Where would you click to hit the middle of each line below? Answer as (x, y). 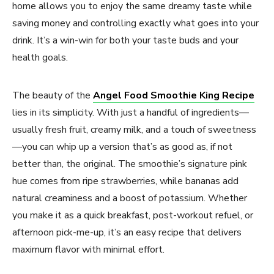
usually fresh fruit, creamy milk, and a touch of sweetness (134, 129)
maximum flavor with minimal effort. (88, 249)
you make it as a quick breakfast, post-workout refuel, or (133, 215)
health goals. (40, 57)
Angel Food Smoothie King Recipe (174, 95)
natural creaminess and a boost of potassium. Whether (130, 198)
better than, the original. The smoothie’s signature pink (130, 164)
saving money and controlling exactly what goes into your (135, 23)
